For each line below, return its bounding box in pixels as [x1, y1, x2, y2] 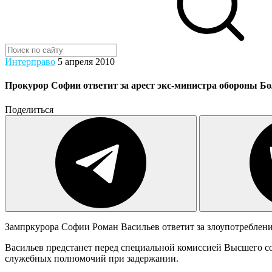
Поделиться [5, 104, 53, 115]
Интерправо [5, 56, 55, 67]
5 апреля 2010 [58, 56, 115, 67]
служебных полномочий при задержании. [5, 253, 178, 263]
